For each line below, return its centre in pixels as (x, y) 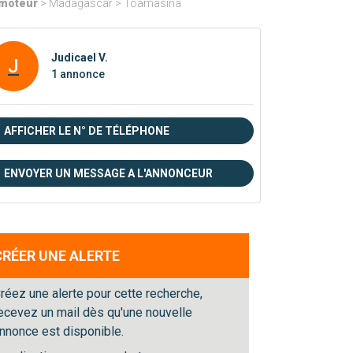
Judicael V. (80, 58)
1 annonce (78, 74)
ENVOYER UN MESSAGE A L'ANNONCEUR (108, 174)
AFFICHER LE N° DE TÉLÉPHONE (87, 131)
